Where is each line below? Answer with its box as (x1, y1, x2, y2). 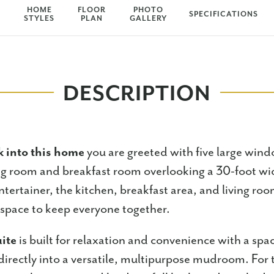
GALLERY (129, 14, 167, 23)
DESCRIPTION (63, 82, 211, 106)
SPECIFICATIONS (188, 10, 258, 19)
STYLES (24, 14, 55, 23)
